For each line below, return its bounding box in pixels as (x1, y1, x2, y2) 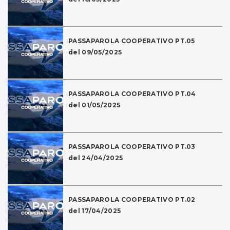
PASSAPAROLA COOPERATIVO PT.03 (68, 143, 196, 151)
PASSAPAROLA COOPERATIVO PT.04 (68, 90, 196, 98)
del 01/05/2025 (68, 101, 121, 109)
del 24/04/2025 (68, 154, 123, 162)
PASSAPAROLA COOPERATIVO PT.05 (68, 37, 195, 45)
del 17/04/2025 (68, 207, 121, 215)
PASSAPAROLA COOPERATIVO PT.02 (68, 196, 196, 204)
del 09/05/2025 (68, 48, 122, 56)
